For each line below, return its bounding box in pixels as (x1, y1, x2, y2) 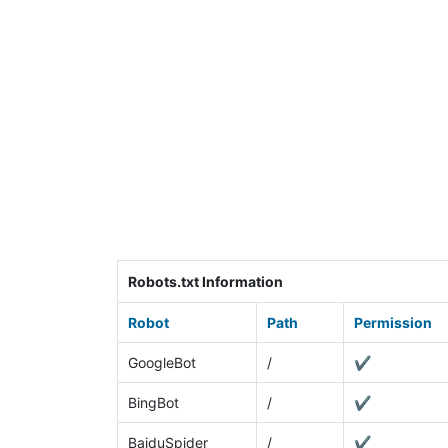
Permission (353, 313, 432, 331)
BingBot (127, 393, 179, 411)
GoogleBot (127, 353, 196, 371)
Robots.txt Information (127, 273, 283, 291)
